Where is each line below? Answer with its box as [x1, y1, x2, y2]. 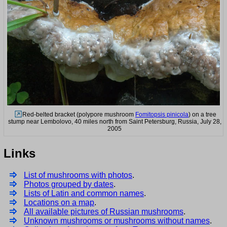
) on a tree [188, 110, 216, 118]
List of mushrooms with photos [24, 170, 132, 179]
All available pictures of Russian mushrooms [24, 207, 183, 216]
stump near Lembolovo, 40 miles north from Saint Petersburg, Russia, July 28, [8, 118, 221, 125]
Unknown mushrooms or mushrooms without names [24, 216, 210, 225]
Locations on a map [24, 198, 94, 207]
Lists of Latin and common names [24, 188, 144, 198]
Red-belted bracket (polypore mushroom [22, 110, 135, 118]
